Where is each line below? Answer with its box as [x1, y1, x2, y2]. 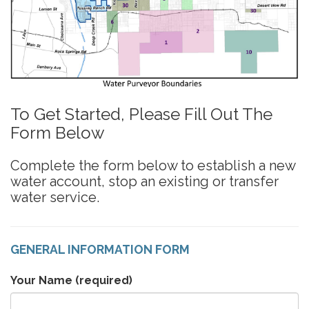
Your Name [10, 273, 72, 287]
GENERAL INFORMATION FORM [10, 241, 190, 257]
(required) [72, 273, 132, 287]
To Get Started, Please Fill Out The [10, 103, 272, 124]
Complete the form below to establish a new [10, 157, 295, 174]
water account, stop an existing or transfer [10, 172, 279, 190]
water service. [10, 188, 99, 206]
